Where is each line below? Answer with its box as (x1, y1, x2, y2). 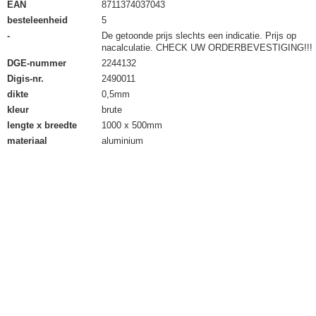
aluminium (102, 135, 143, 146)
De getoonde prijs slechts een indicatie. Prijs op (102, 30, 296, 41)
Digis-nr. (7, 73, 44, 84)
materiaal (7, 135, 47, 146)
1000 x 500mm (102, 120, 162, 130)
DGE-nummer (7, 58, 66, 68)
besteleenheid (7, 15, 68, 25)
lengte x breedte (7, 120, 77, 130)
